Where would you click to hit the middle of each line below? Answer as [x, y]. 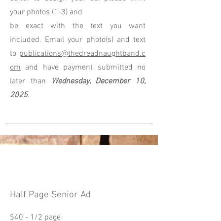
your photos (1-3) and [46, 12]
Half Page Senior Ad [50, 195]
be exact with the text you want [78, 26]
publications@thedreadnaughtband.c [82, 54]
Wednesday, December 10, [98, 81]
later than [31, 81]
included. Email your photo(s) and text [78, 40]
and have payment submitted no [83, 67]
